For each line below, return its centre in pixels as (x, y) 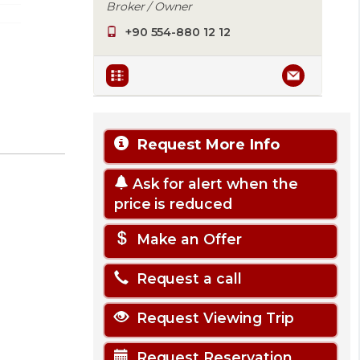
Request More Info (204, 144)
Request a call (185, 278)
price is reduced (173, 203)
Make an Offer (185, 239)
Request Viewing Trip (211, 317)
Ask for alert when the (213, 183)
